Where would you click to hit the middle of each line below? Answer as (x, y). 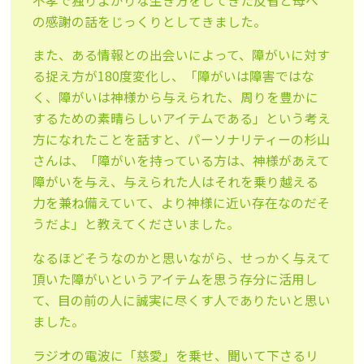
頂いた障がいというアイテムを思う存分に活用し (175, 279)
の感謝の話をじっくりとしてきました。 (150, 21)
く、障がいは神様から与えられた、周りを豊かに (176, 97)
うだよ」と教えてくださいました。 (136, 224)
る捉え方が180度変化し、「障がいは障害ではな (174, 76)
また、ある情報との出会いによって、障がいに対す (182, 55)
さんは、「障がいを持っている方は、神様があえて (182, 161)
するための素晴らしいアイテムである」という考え (182, 119)
